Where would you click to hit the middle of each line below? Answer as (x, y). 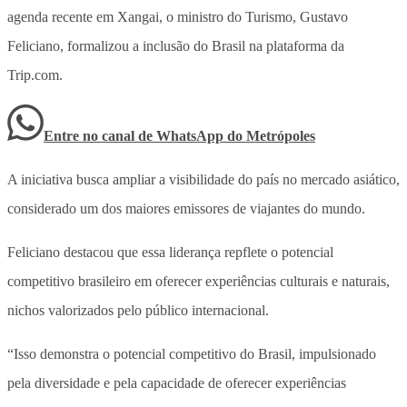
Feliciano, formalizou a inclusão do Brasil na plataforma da (176, 45)
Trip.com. (35, 74)
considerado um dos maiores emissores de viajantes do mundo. (186, 208)
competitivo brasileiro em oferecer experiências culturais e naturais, (199, 281)
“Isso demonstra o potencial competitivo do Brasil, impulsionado (192, 353)
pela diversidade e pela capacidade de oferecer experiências (177, 382)
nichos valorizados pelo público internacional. (138, 310)
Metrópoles (281, 135)
